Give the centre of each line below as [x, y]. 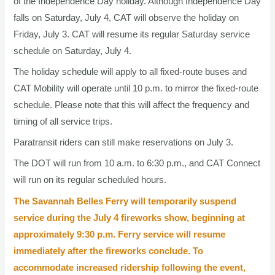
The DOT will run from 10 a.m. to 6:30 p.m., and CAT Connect [137, 164]
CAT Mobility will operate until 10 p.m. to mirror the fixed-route [136, 88]
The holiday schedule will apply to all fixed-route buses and [130, 72]
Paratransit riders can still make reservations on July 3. [124, 143]
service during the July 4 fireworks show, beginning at [130, 218]
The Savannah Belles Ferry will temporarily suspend [125, 201]
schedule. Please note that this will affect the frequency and [132, 105]
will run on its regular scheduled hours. [90, 180]
